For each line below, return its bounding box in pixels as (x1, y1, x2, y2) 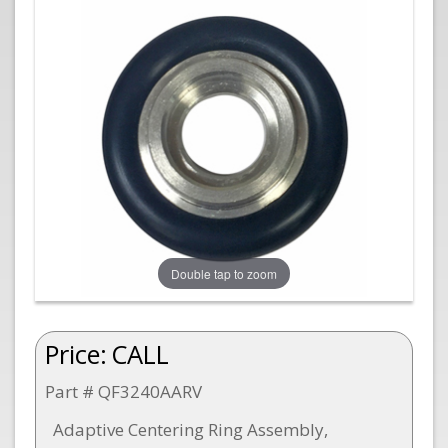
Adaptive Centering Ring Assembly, (53, 417, 328, 441)
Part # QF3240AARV (44, 380, 202, 404)
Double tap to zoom (170, 264, 277, 282)
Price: (44, 337, 107, 372)
